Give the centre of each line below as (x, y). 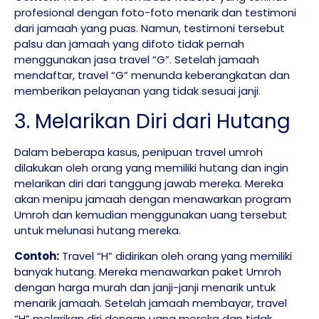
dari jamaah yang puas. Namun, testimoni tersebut (150, 28)
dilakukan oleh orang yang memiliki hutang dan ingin (151, 167)
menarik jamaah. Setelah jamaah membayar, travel (151, 303)
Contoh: (37, 256)
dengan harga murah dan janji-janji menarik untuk (145, 288)
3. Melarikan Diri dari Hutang (152, 121)
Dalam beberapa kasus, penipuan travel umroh (138, 152)
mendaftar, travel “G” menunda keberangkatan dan (152, 75)
